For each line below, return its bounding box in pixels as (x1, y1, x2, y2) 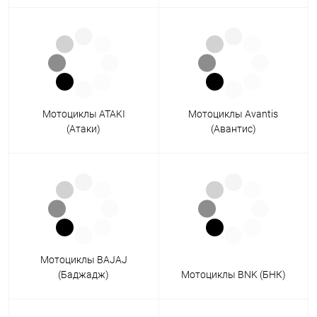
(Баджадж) (58, 269, 110, 281)
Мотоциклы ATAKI (42, 108, 125, 120)
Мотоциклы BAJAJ (40, 254, 127, 266)
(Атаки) (67, 123, 101, 135)
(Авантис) (210, 123, 256, 135)
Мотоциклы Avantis (188, 108, 279, 120)
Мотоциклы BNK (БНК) (180, 269, 286, 281)
